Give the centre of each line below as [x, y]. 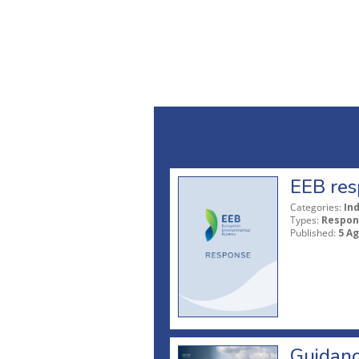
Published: [313, 232]
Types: [305, 220]
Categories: [316, 207]
